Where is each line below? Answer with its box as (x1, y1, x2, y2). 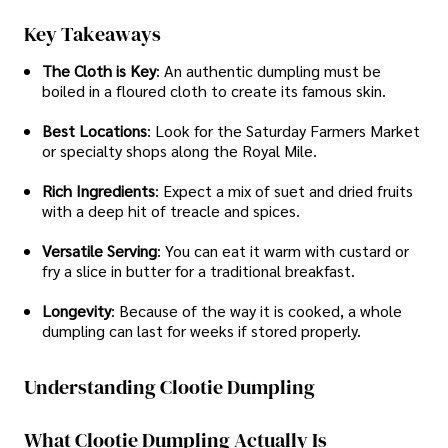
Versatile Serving (42, 240, 157, 262)
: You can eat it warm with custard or (157, 240, 409, 262)
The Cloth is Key (42, 60, 156, 82)
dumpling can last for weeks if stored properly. (42, 320, 361, 342)
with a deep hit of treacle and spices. (42, 200, 300, 222)
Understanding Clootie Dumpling (24, 372, 315, 401)
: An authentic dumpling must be (156, 60, 381, 82)
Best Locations (42, 120, 147, 142)
